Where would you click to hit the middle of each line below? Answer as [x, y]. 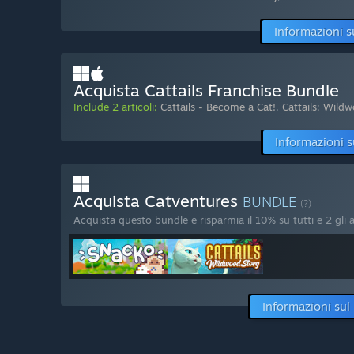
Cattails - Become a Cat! [218, 107]
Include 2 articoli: [115, 107]
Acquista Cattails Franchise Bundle [206, 90]
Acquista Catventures [158, 201]
